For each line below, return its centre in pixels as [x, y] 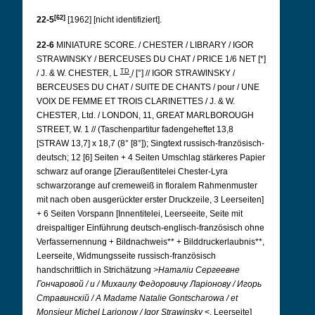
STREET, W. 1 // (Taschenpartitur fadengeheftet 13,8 [135, 129]
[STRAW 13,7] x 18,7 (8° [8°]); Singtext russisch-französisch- [150, 143]
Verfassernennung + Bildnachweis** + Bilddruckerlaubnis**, [150, 242]
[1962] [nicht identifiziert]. [115, 20]
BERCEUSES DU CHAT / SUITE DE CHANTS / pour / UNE [148, 87]
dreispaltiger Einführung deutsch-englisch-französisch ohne [150, 228]
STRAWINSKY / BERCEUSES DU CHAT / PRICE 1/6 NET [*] [151, 59]
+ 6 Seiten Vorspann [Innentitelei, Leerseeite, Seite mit [140, 214]
